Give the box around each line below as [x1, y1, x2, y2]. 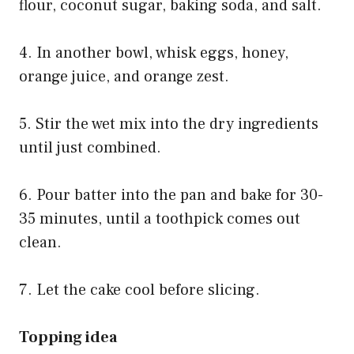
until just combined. [19, 137, 161, 159]
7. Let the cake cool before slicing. [19, 280, 260, 301]
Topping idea [19, 327, 117, 348]
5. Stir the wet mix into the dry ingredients [19, 114, 318, 135]
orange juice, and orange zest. [19, 66, 229, 88]
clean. [19, 232, 62, 254]
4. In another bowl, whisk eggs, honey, [19, 43, 288, 64]
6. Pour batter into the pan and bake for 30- [19, 185, 323, 206]
